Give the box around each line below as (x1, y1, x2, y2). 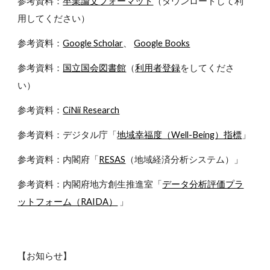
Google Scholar (63, 38, 124, 48)
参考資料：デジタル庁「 (17, 130, 118, 140)
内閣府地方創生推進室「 (63, 179, 163, 189)
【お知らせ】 (17, 251, 72, 261)
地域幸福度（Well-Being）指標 (117, 130, 242, 140)
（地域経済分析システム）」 (125, 154, 243, 165)
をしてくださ (180, 63, 235, 73)
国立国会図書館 (63, 63, 127, 73)
